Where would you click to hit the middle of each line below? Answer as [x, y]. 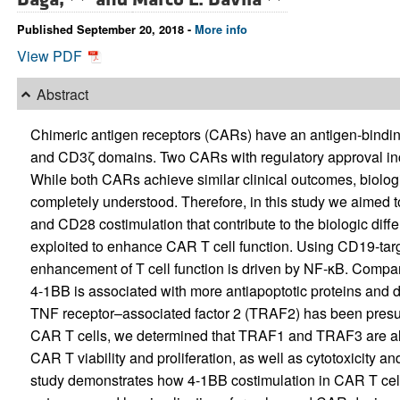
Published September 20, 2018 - [105, 30]
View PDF [51, 56]
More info [221, 30]
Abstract [62, 94]
